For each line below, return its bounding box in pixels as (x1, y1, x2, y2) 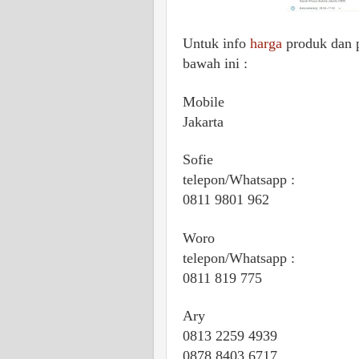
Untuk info (183, 35, 250, 52)
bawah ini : (183, 55, 248, 72)
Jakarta (183, 113, 224, 130)
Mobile (183, 93, 224, 110)
